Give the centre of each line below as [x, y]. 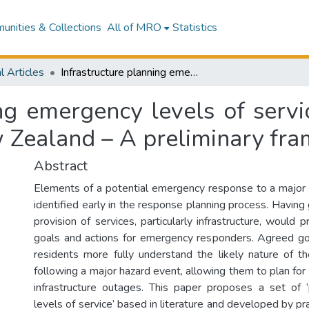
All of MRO [134, 28]
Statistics [195, 28]
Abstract [61, 166]
